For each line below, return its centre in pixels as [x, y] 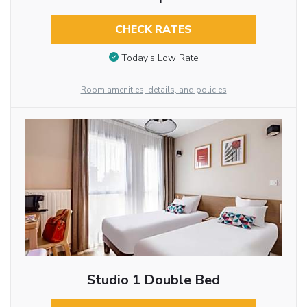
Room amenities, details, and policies [153, 89]
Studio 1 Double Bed [153, 280]
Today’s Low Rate [160, 58]
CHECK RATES [153, 29]
